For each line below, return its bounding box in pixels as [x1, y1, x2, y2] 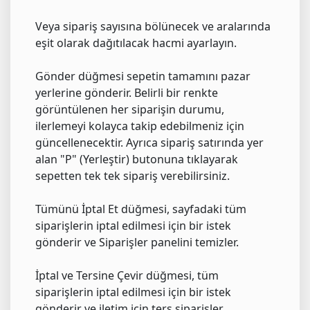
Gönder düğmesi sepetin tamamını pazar [35, 69, 250, 84]
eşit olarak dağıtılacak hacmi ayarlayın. [35, 35, 237, 51]
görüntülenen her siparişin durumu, [35, 102, 224, 118]
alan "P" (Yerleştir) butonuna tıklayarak [35, 152, 238, 167]
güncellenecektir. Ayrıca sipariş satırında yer [35, 135, 264, 151]
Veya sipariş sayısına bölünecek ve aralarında [35, 19, 271, 35]
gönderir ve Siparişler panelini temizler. [35, 235, 239, 250]
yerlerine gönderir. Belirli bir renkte [35, 85, 218, 101]
